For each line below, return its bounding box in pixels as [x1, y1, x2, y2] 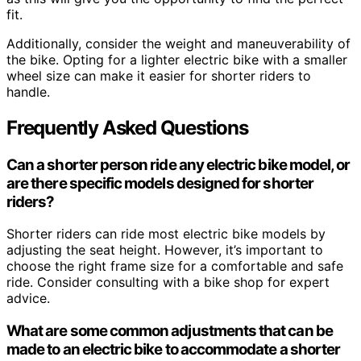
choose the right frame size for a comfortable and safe [6, 258, 343, 275]
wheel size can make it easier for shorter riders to [6, 67, 311, 84]
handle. [6, 83, 50, 100]
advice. [6, 290, 50, 307]
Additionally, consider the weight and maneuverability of [6, 35, 351, 52]
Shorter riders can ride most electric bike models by [6, 226, 326, 243]
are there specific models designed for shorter [6, 173, 313, 193]
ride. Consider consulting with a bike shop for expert [6, 274, 330, 291]
